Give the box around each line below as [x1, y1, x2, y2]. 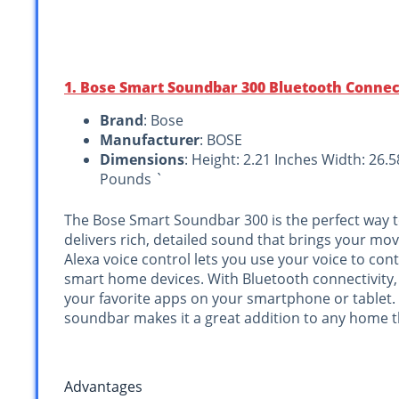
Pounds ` [100, 169, 163, 190]
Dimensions [100, 150, 184, 170]
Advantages [64, 377, 142, 397]
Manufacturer [100, 130, 199, 151]
